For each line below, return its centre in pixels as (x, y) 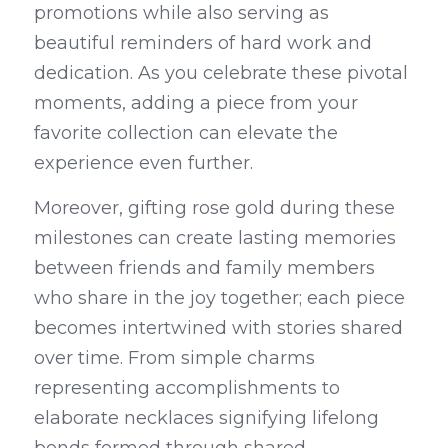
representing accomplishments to (187, 388)
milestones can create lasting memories (215, 238)
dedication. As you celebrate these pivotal (221, 73)
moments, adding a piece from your (196, 103)
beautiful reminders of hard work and (203, 43)
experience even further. (143, 163)
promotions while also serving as (181, 13)
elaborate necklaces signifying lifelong (206, 418)
